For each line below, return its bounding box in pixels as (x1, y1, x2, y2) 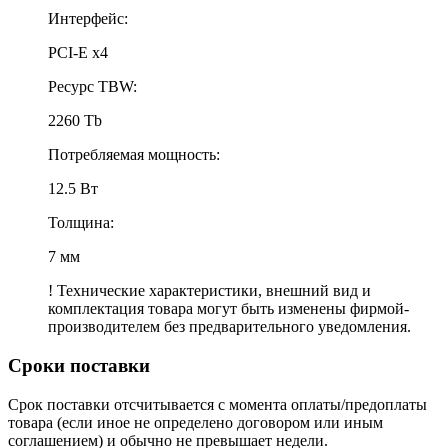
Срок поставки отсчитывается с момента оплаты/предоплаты (8, 395, 427, 413)
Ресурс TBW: (48, 78, 137, 96)
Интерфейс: (48, 10, 128, 28)
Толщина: (48, 214, 114, 232)
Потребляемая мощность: (48, 146, 220, 164)
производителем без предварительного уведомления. (48, 318, 411, 336)
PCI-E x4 (48, 44, 108, 62)
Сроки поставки (8, 354, 150, 376)
